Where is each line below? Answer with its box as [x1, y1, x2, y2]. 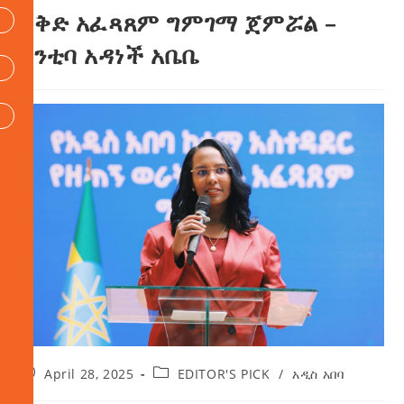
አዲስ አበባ [292, 365, 344, 383]
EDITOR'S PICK [177, 365, 271, 383]
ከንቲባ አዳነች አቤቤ [20, 39, 199, 72]
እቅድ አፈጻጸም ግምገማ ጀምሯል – [20, 6, 338, 40]
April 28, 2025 [44, 365, 134, 383]
